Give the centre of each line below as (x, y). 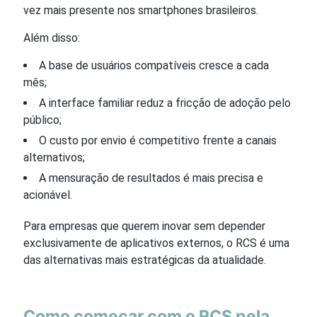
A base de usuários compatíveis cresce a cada (154, 65)
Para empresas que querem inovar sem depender (144, 226)
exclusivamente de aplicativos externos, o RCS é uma (156, 243)
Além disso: (52, 38)
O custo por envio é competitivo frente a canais (158, 140)
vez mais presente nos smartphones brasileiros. (141, 10)
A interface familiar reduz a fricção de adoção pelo (165, 103)
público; (42, 120)
